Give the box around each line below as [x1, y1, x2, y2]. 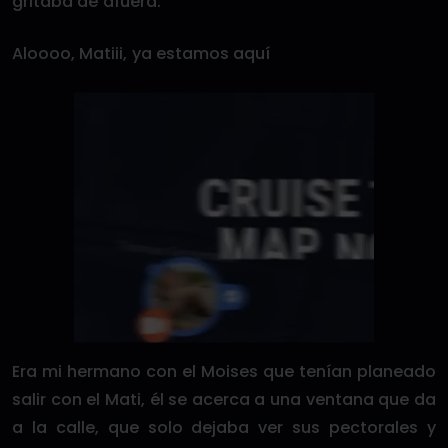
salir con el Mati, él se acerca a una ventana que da [12, 388, 436, 411]
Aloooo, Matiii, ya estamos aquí [12, 42, 271, 65]
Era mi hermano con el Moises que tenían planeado [12, 360, 436, 383]
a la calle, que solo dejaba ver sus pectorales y [12, 416, 436, 439]
